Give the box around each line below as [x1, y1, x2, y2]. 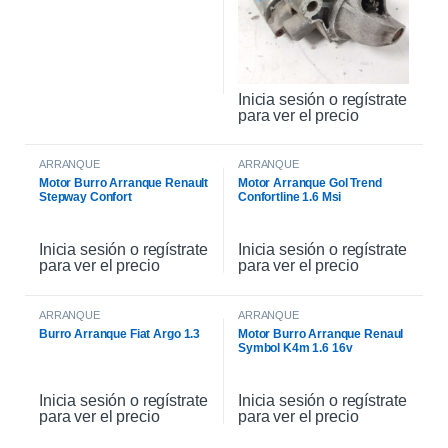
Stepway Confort [39, 189, 132, 204]
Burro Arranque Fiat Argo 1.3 [39, 326, 201, 341]
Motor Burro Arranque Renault [39, 175, 209, 190]
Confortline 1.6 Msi [238, 189, 342, 204]
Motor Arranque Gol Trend [238, 175, 382, 190]
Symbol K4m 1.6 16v [238, 340, 353, 355]
